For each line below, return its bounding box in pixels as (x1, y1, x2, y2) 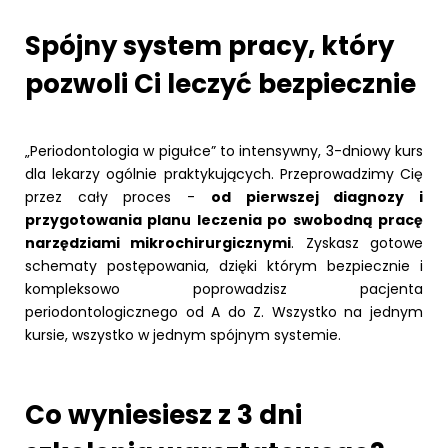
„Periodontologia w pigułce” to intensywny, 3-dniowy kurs (25, 140, 423, 161)
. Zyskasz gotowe (291, 232, 424, 253)
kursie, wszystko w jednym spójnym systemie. (25, 324, 341, 345)
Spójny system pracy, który (25, 27, 394, 64)
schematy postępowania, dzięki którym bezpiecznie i (25, 255, 423, 276)
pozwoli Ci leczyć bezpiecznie (25, 65, 416, 102)
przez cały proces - (25, 186, 211, 207)
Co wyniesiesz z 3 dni (25, 396, 302, 433)
